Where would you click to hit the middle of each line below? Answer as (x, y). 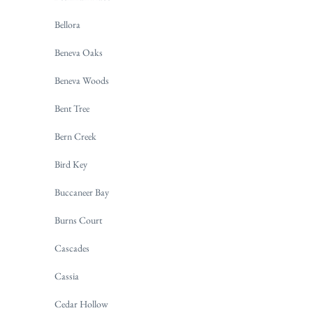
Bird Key (71, 165)
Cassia (67, 276)
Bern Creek (75, 137)
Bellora (67, 25)
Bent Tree (72, 109)
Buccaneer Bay (82, 192)
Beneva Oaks (79, 53)
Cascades (72, 248)
